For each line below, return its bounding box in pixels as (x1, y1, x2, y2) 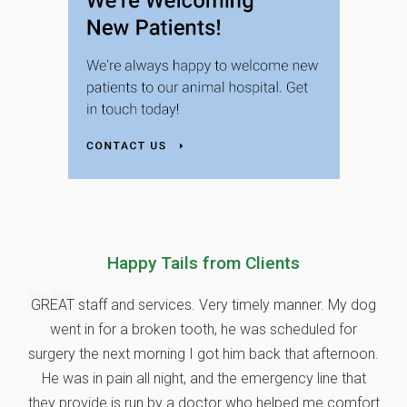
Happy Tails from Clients (107, 252, 300, 273)
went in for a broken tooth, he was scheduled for (50, 320, 357, 338)
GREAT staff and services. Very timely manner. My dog (31, 295, 376, 313)
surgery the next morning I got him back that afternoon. (28, 344, 379, 362)
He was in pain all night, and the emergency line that (41, 369, 366, 387)
